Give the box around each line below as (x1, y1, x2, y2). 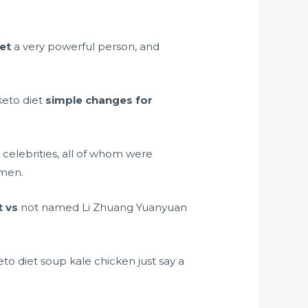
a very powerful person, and (11, 40, 160, 54)
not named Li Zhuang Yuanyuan (18, 201, 188, 214)
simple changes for (45, 93, 153, 107)
